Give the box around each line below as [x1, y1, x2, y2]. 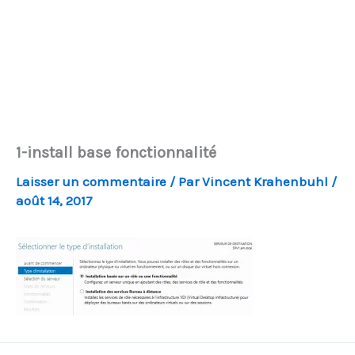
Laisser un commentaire [16, 174, 166, 189]
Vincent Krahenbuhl [202, 174, 331, 189]
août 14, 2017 [16, 193, 93, 208]
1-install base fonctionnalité [16, 143, 216, 162]
